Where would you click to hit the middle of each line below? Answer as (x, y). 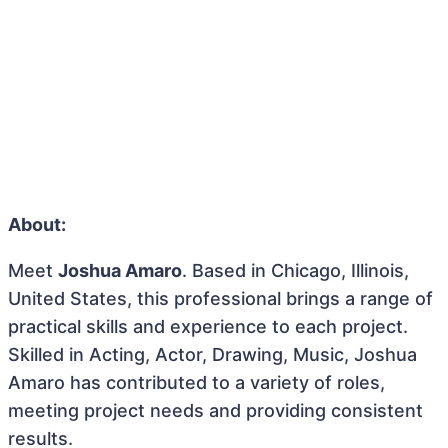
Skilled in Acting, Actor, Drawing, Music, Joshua (212, 354)
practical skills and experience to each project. (208, 326)
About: (37, 224)
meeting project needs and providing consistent (215, 410)
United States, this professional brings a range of (220, 298)
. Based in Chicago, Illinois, (295, 270)
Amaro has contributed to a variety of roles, (196, 382)
